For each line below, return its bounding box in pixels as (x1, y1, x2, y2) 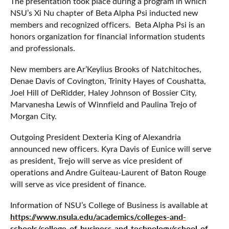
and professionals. (10, 42, 75, 53)
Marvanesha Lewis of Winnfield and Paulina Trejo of (10, 99, 197, 109)
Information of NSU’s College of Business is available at (10, 199, 208, 210)
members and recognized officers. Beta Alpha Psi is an (10, 19, 205, 30)
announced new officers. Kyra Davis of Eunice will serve (10, 143, 211, 154)
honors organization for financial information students (10, 31, 205, 41)
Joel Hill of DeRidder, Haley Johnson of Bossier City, (10, 87, 197, 98)
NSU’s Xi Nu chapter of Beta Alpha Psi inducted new (10, 7, 198, 18)
